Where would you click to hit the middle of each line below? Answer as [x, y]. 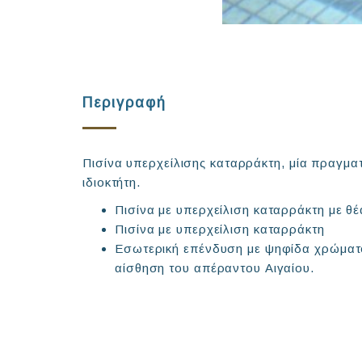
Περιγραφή [124, 102]
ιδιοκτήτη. [112, 182]
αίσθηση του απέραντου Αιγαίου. [215, 267]
